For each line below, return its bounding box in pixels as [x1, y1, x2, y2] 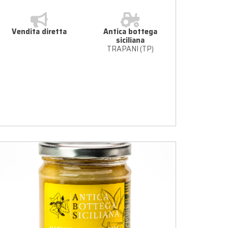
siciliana [116, 34, 145, 46]
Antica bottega [103, 25, 157, 37]
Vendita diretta [11, 25, 67, 37]
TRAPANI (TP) [106, 43, 154, 54]
